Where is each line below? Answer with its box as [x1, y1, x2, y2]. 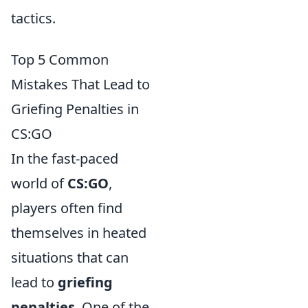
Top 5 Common [11, 50, 109, 69]
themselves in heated [11, 223, 146, 242]
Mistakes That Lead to [11, 75, 150, 93]
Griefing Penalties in [11, 100, 139, 118]
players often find [11, 199, 122, 217]
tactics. [11, 9, 56, 27]
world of [11, 174, 67, 192]
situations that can [11, 248, 129, 267]
